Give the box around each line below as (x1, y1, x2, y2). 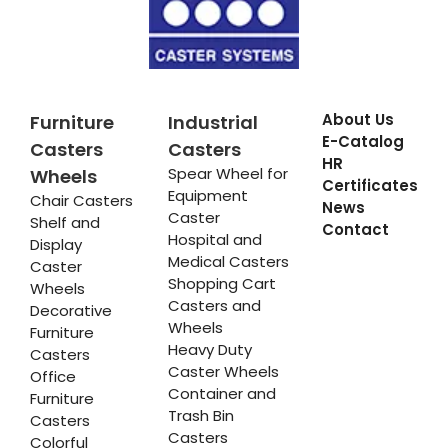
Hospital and (167, 229, 262, 251)
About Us (321, 109, 394, 131)
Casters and (167, 295, 261, 317)
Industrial (167, 110, 258, 136)
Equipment (167, 185, 248, 207)
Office (30, 366, 76, 388)
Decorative (30, 300, 112, 322)
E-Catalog (321, 131, 404, 153)
